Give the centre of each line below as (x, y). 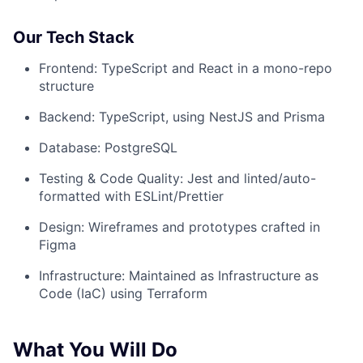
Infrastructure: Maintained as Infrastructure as (179, 275)
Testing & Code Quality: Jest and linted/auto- (177, 178)
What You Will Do (95, 349)
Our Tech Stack (74, 37)
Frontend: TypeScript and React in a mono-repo (186, 68)
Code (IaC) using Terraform (123, 293)
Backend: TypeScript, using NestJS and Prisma (182, 116)
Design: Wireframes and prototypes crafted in (179, 226)
